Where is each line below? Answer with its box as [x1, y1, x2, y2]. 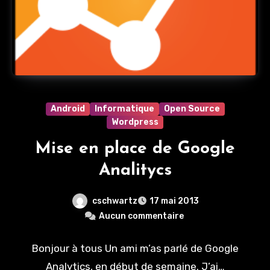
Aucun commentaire [98, 211, 184, 222]
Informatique [94, 103, 154, 114]
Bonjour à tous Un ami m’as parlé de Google [31, 242, 239, 255]
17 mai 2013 [149, 196, 199, 207]
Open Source [163, 103, 220, 114]
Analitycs [98, 162, 172, 179]
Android [50, 103, 85, 114]
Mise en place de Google [35, 140, 235, 157]
